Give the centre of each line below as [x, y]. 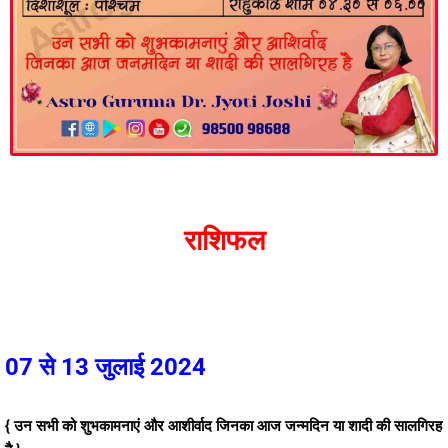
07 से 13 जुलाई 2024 [105, 367]
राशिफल [224, 240]
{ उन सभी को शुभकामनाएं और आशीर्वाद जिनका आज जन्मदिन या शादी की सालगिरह [223, 426]
